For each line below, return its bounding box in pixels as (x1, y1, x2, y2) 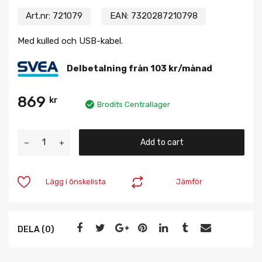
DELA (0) (18, 224, 54, 234)
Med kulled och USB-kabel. (18, 36, 123, 47)
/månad (178, 63, 212, 74)
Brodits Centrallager (97, 100, 170, 109)
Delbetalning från (67, 63, 150, 74)
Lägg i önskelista (46, 177, 106, 187)
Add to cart (140, 137, 184, 147)
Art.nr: (26, 11, 53, 22)
